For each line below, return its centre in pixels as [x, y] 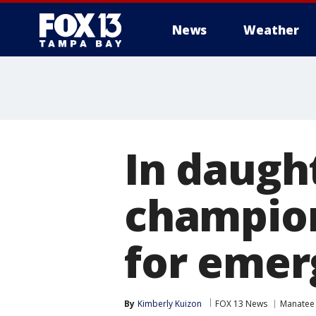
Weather [271, 30]
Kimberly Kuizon [170, 304]
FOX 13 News [241, 304]
